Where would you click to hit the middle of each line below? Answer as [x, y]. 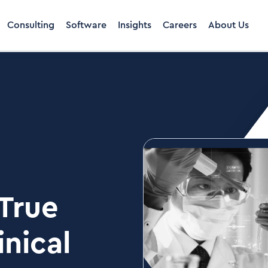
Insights [135, 25]
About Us [229, 25]
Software [86, 25]
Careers [180, 25]
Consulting [31, 25]
